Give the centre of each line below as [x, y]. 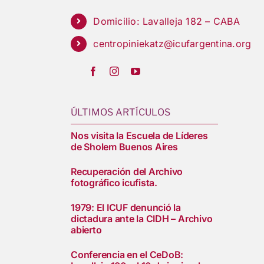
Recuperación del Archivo [127, 172]
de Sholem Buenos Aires [124, 147]
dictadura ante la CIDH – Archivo [141, 219]
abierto [86, 230]
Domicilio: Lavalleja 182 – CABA [166, 21]
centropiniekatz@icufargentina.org [172, 43]
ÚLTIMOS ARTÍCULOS [121, 113]
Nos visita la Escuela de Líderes [139, 136]
